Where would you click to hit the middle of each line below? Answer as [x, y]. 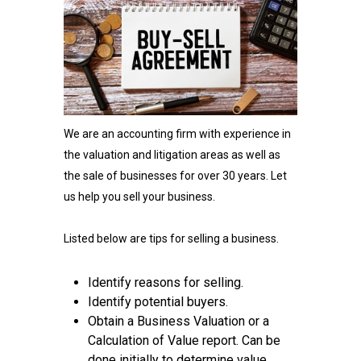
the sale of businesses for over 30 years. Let [175, 175]
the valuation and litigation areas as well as [172, 154]
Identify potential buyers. [158, 301]
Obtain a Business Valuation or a [178, 321]
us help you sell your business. [139, 196]
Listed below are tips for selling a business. [171, 238]
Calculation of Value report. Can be [184, 340]
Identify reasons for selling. [166, 282]
